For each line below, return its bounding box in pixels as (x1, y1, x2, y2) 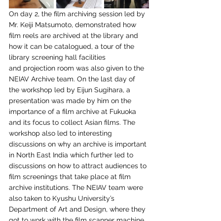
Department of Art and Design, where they (9, 205, 147, 213)
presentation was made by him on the (9, 97, 133, 105)
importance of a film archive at (9, 108, 108, 115)
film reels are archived (9, 32, 80, 39)
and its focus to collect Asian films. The (9, 118, 137, 126)
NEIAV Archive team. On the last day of (9, 75, 137, 83)
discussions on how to (9, 162, 79, 170)
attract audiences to (81, 162, 148, 170)
